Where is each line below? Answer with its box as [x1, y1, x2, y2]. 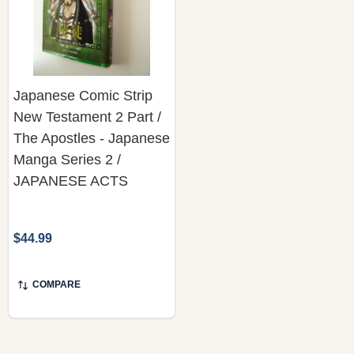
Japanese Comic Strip [13, 87, 153, 104]
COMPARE [32, 278, 81, 290]
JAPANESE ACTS [13, 172, 128, 189]
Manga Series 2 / [13, 151, 121, 168]
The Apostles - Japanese [13, 130, 170, 146]
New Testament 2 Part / [13, 108, 161, 125]
